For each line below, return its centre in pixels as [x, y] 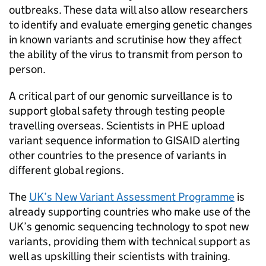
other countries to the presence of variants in [118, 155]
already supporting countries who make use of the [130, 212]
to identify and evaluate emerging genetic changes [131, 25]
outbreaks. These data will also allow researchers [129, 10]
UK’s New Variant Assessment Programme [132, 197]
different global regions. [66, 170]
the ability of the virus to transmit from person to [126, 54]
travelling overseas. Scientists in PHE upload [117, 126]
